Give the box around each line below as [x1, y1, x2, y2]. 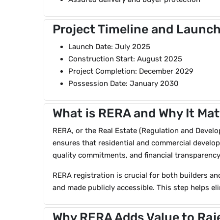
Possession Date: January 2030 [68, 79, 179, 88]
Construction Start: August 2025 [68, 55, 182, 64]
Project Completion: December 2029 [68, 67, 193, 76]
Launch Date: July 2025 [68, 42, 150, 52]
